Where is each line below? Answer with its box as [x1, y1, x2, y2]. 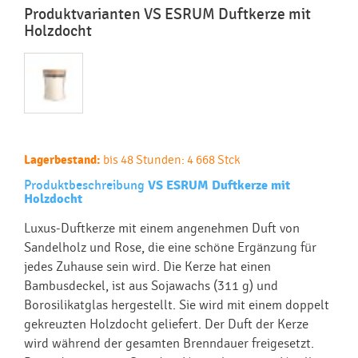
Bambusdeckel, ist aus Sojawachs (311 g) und [24, 277, 278, 293]
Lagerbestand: [24, 152, 101, 168]
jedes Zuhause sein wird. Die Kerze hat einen [24, 258, 271, 274]
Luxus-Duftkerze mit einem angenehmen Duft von [24, 220, 300, 236]
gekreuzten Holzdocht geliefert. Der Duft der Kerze [24, 316, 308, 332]
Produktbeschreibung [24, 177, 148, 193]
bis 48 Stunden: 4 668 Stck [103, 152, 241, 167]
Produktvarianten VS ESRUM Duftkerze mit [24, 4, 311, 24]
